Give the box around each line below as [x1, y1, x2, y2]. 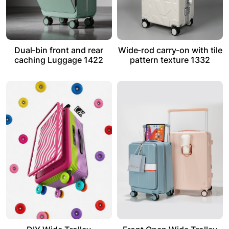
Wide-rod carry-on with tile [118, 45, 222, 56]
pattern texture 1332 [130, 55, 211, 65]
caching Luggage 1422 [14, 55, 104, 65]
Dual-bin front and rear [14, 45, 104, 56]
